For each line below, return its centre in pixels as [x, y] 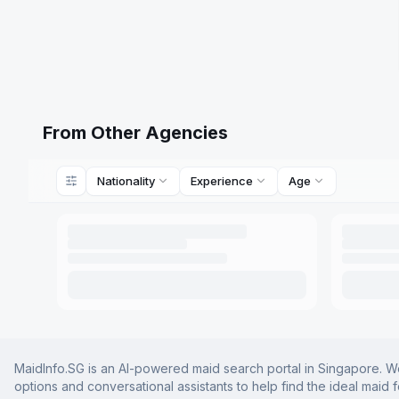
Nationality [126, 180]
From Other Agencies [135, 133]
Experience [222, 180]
